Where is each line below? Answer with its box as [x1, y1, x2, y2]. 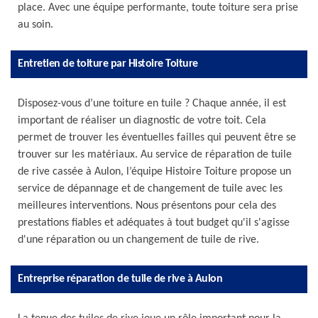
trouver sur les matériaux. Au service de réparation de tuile [18, 149, 292, 160]
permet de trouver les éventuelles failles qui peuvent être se [18, 132, 296, 143]
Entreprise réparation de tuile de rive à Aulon [18, 273, 222, 285]
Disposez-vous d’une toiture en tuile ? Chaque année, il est [18, 98, 286, 109]
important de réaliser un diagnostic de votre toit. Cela [18, 115, 266, 126]
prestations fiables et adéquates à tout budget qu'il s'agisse [18, 217, 290, 229]
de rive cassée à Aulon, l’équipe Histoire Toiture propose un [18, 166, 291, 177]
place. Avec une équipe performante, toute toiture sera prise [18, 2, 298, 13]
